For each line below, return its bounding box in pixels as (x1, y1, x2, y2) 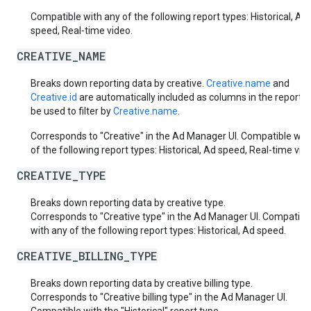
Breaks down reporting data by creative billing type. (31, 278, 253, 289)
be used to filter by (31, 106, 113, 117)
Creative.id (31, 92, 77, 103)
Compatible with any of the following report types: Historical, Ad (31, 11, 308, 22)
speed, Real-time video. (31, 25, 133, 36)
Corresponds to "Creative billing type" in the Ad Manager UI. (31, 292, 287, 303)
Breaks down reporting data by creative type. (31, 197, 226, 208)
